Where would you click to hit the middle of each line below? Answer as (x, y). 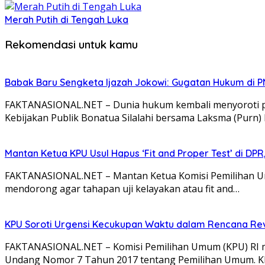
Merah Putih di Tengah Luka (67, 20)
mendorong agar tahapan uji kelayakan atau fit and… (122, 188)
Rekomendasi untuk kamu (71, 44)
